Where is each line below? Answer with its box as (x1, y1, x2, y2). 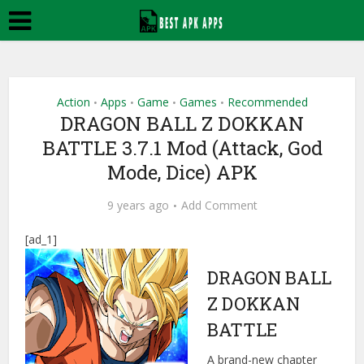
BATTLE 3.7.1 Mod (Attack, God (41, 135, 323, 161)
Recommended (227, 94, 308, 110)
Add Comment (180, 197, 258, 213)
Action (56, 94, 90, 110)
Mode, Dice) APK (106, 159, 258, 185)
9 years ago (106, 197, 169, 213)
